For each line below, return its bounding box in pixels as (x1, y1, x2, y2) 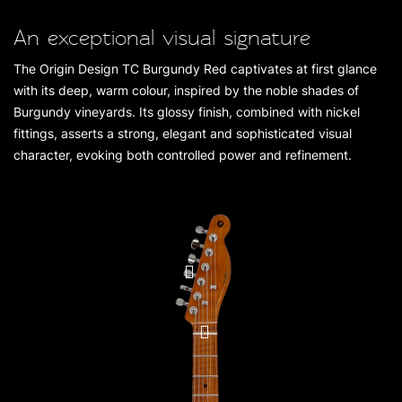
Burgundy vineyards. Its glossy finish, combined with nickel (13, 104, 360, 119)
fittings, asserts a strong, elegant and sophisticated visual (13, 126, 352, 141)
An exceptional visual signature (13, 26, 310, 50)
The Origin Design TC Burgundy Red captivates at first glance (13, 61, 377, 76)
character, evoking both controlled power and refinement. (13, 147, 352, 162)
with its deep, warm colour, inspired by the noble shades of (13, 83, 359, 98)
